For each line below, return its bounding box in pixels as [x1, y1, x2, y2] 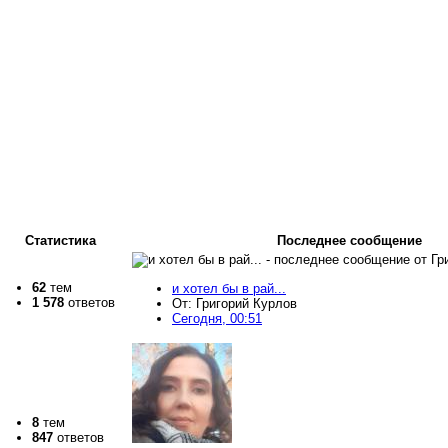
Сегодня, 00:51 [172, 311, 262, 327]
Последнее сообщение [276, 233, 422, 249]
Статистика [24, 233, 96, 249]
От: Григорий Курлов [172, 296, 297, 312]
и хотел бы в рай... [172, 281, 286, 297]
